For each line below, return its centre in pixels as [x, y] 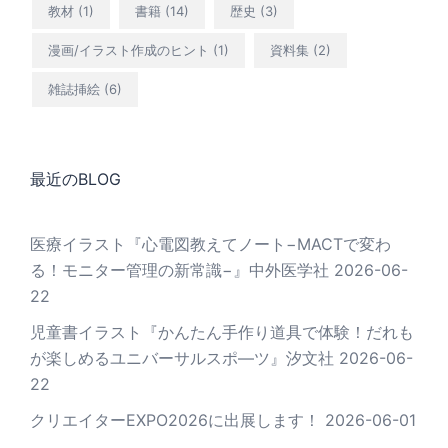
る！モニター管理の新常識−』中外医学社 [179, 270]
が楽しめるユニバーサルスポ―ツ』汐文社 [182, 358]
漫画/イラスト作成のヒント [128, 50]
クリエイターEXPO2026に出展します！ [175, 420]
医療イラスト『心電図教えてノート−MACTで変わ [210, 244]
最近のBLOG [75, 179]
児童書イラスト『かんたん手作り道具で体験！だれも [222, 332]
